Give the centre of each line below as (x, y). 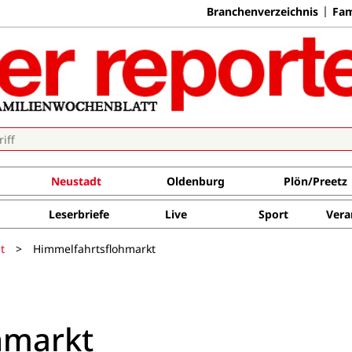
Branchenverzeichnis (262, 11)
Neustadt (76, 181)
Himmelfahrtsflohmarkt (94, 248)
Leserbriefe (79, 214)
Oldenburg (195, 181)
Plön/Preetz (315, 181)
